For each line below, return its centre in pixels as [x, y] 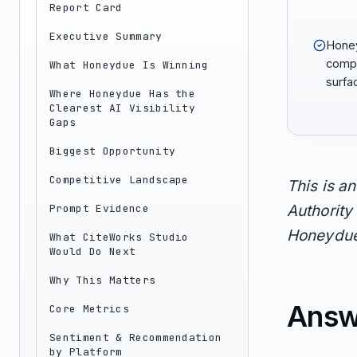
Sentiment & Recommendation [136, 337]
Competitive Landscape [119, 180]
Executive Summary [106, 36]
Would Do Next [93, 251]
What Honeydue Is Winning [129, 65]
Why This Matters [103, 280]
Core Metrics [89, 309]
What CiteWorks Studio [119, 237]
